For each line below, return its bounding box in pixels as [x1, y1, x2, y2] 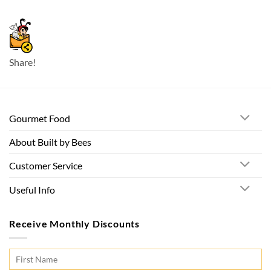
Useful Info [9, 183, 55, 195]
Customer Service [9, 159, 82, 171]
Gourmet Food [9, 113, 70, 125]
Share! [9, 56, 36, 68]
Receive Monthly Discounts [9, 217, 140, 229]
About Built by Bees [9, 136, 91, 148]
